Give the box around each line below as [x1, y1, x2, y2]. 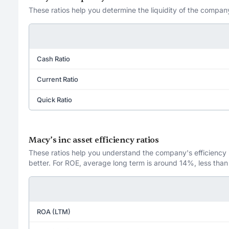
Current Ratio [37, 75, 78, 83]
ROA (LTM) [37, 207, 71, 216]
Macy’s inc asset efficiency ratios [29, 134, 159, 145]
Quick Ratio [37, 95, 72, 104]
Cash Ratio [37, 54, 70, 63]
